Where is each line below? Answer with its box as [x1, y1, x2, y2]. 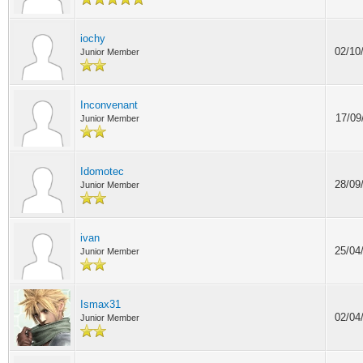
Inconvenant [80, 99, 138, 111]
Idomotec [80, 165, 124, 177]
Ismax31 [80, 298, 121, 310]
